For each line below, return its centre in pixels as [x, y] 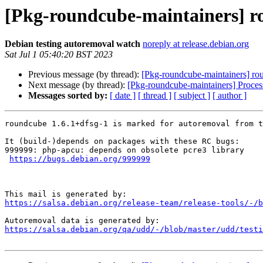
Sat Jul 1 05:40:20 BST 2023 [59, 55]
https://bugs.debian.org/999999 [80, 159]
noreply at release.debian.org [196, 44]
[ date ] [123, 96]
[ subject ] [192, 96]
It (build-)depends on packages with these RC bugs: [122, 141]
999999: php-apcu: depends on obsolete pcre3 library [124, 150]
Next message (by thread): [78, 85]
